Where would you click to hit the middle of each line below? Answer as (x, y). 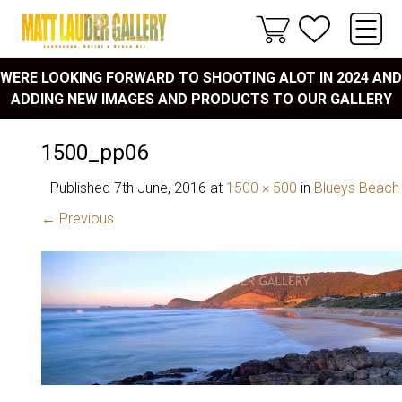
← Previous (78, 218)
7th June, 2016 (160, 188)
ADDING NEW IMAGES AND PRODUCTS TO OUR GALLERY (201, 99)
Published (82, 188)
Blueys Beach (357, 188)
